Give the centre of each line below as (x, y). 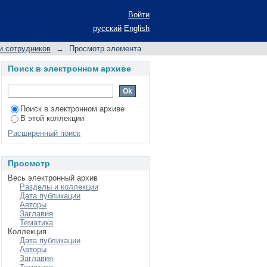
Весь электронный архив (53, 178)
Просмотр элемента (105, 49)
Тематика (36, 223)
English (137, 28)
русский (107, 28)
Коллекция (27, 232)
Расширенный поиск (44, 133)
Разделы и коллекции (59, 187)
